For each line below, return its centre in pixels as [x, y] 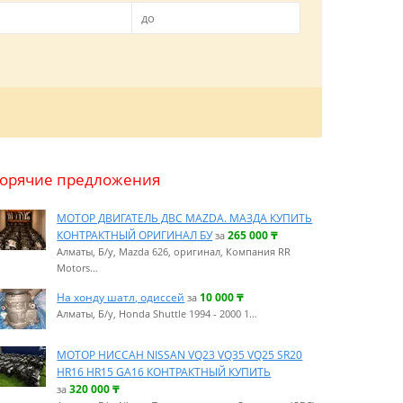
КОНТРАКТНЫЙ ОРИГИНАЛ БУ [135, 235]
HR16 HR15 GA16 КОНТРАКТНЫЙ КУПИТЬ [164, 372]
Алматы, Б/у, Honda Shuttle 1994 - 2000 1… [157, 314]
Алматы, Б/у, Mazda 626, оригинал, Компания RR [174, 252]
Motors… [78, 268]
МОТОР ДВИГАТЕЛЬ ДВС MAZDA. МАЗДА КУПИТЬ [185, 218]
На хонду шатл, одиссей [121, 297]
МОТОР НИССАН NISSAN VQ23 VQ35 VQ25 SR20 [180, 355]
